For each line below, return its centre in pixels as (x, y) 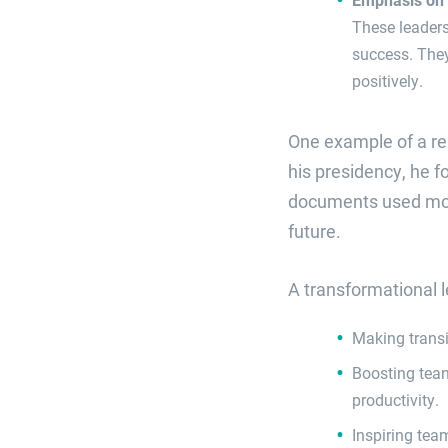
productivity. (395, 399)
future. (314, 230)
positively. (387, 80)
